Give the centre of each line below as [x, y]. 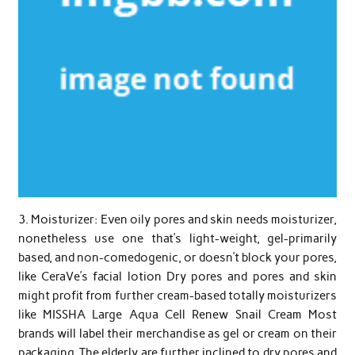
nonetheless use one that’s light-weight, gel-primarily [177, 238]
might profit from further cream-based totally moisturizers [177, 295]
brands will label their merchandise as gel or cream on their [177, 333]
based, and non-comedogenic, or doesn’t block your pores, [177, 257]
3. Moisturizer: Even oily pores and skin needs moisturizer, [177, 219]
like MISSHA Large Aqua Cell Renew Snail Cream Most [177, 314]
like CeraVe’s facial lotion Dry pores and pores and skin [177, 276]
